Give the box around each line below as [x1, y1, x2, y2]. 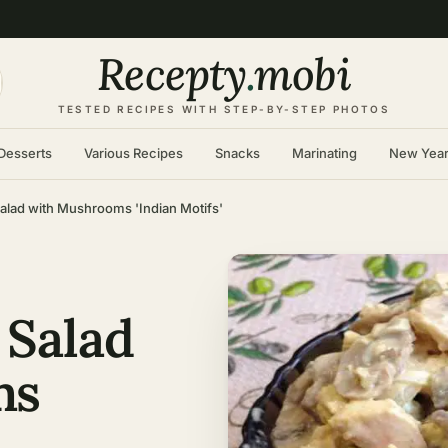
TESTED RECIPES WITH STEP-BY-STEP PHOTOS [57, 103, 391, 115]
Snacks [214, 145, 260, 161]
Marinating [291, 145, 357, 161]
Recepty [97, 46, 247, 102]
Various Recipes [83, 145, 183, 161]
